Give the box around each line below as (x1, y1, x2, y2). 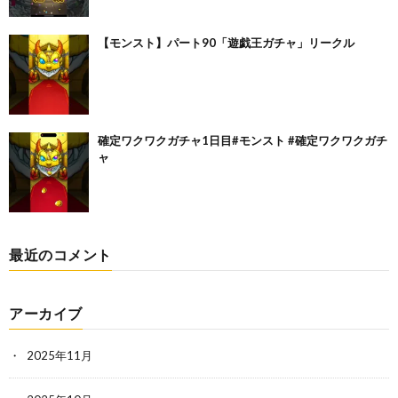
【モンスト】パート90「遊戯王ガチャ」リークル (98, 35, 354, 50)
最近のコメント (9, 245, 112, 263)
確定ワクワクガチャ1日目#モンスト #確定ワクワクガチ (98, 132, 387, 147)
